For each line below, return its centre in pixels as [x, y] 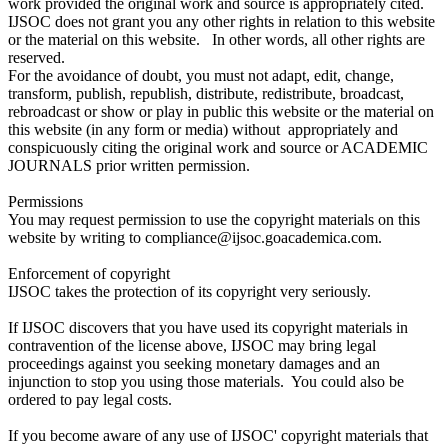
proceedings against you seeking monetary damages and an [194, 363]
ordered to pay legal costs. [90, 399]
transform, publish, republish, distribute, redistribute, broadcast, [206, 93]
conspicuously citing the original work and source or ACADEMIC [218, 147]
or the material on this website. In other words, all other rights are [216, 39]
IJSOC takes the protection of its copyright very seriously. [189, 291]
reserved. [36, 57]
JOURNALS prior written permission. [133, 165]
